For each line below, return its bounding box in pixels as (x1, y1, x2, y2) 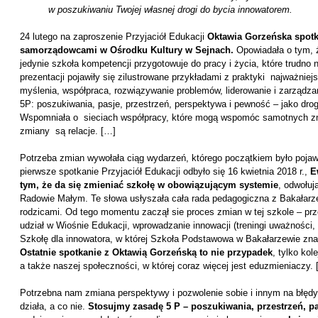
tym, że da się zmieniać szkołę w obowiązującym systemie (19, 180, 278, 190)
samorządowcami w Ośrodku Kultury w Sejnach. (19, 45, 234, 55)
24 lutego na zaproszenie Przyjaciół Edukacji (19, 31, 207, 42)
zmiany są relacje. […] (19, 126, 116, 136)
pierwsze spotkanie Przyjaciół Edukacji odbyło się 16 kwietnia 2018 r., (19, 166, 310, 177)
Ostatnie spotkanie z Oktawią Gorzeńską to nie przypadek (19, 247, 273, 258)
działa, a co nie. (19, 301, 88, 312)
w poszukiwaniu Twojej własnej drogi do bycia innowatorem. (48, 4, 292, 15)
